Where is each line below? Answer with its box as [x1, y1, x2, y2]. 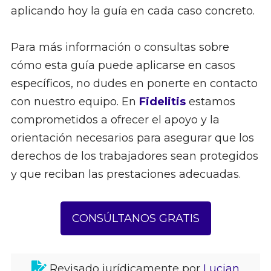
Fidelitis [139, 95, 186, 109]
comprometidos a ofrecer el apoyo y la [10, 113, 220, 127]
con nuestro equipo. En [10, 95, 139, 109]
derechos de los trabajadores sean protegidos [10, 149, 258, 163]
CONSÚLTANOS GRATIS [71, 212, 200, 226]
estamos [185, 95, 235, 109]
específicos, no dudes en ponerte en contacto [10, 77, 258, 91]
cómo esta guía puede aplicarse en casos [10, 59, 235, 73]
